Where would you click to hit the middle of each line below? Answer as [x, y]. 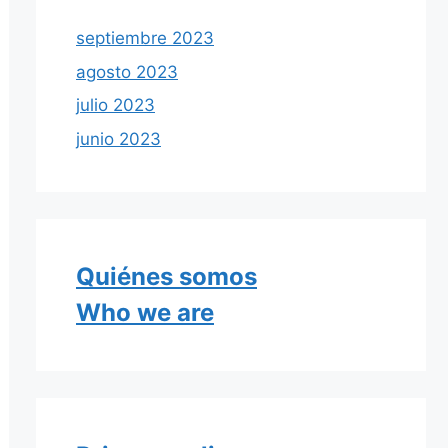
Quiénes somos [166, 276]
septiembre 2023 [145, 38]
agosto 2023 [127, 71]
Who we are [145, 312]
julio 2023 [115, 105]
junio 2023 [118, 138]
